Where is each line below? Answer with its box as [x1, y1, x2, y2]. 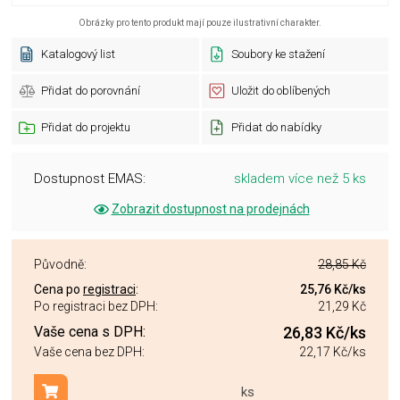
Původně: [34, 257, 87, 271]
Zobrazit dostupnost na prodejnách [111, 202, 310, 216]
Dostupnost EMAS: [34, 171, 146, 187]
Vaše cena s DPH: [34, 323, 146, 340]
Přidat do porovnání [41, 84, 140, 97]
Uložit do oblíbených [230, 84, 330, 97]
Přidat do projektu [41, 121, 130, 134]
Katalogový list [41, 47, 115, 61]
